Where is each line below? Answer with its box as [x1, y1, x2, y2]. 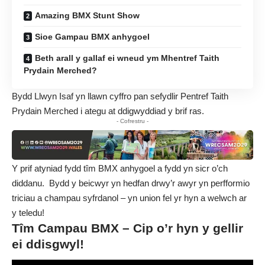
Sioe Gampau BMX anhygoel [35, 31, 150, 41]
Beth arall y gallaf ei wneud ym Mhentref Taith [35, 53, 219, 63]
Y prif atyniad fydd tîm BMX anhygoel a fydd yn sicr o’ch [12, 163, 228, 173]
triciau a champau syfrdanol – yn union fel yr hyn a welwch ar [12, 192, 247, 203]
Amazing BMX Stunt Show [35, 10, 140, 20]
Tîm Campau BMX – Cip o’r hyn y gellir [12, 221, 243, 235]
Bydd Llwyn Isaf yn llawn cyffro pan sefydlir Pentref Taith [12, 91, 228, 101]
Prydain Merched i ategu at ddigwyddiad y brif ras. [12, 105, 204, 116]
